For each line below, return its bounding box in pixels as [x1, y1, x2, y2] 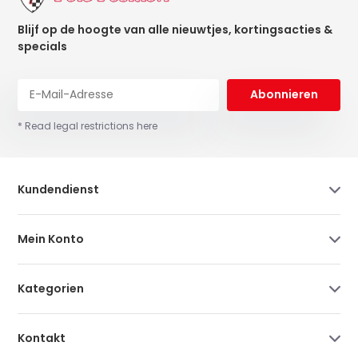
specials [18, 38, 68, 54]
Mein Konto [18, 230, 85, 247]
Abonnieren [249, 86, 318, 103]
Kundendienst [18, 181, 100, 197]
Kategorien [18, 280, 85, 296]
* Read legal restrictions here [18, 118, 158, 133]
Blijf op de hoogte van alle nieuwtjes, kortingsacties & [18, 21, 333, 38]
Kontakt [18, 329, 66, 346]
